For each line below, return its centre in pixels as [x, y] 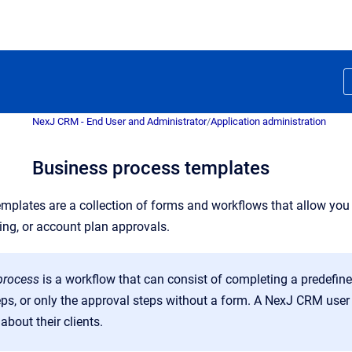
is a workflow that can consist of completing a [172, 279]
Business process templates [151, 168]
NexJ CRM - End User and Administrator [119, 121]
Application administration [268, 121]
